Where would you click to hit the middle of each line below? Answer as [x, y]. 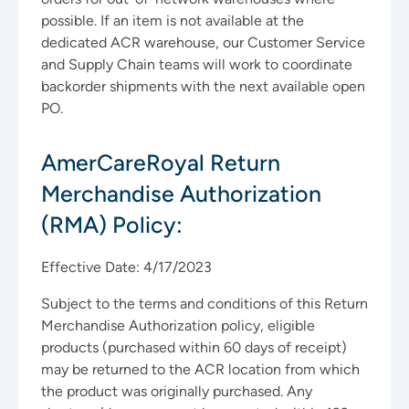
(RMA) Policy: [112, 225]
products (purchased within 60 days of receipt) [194, 347]
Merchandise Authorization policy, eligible [178, 325]
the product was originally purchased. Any [177, 391]
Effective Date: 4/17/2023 [126, 267]
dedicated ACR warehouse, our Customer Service [203, 42]
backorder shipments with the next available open [203, 86]
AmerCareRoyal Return [161, 163]
